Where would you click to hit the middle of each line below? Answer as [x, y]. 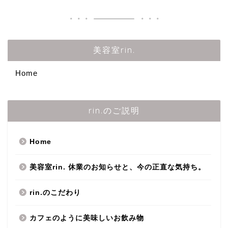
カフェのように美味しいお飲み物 [87, 218]
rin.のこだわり [55, 193]
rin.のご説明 [114, 111]
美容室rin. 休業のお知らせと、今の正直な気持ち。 [118, 167]
